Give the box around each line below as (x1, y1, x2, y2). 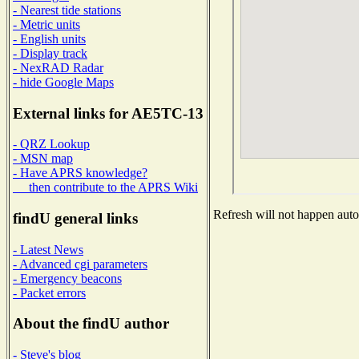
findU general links (13, 210, 138, 228)
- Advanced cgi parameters (13, 256, 147, 271)
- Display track (13, 46, 87, 60)
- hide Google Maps (13, 75, 114, 89)
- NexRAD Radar (13, 60, 103, 75)
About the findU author (13, 315, 169, 333)
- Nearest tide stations (13, 2, 121, 17)
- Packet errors (13, 285, 86, 300)
